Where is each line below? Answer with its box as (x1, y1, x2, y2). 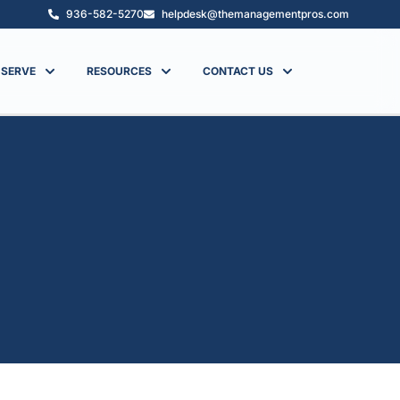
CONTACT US (203, 64, 274, 79)
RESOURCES (87, 64, 153, 79)
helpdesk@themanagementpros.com (162, 7, 349, 21)
